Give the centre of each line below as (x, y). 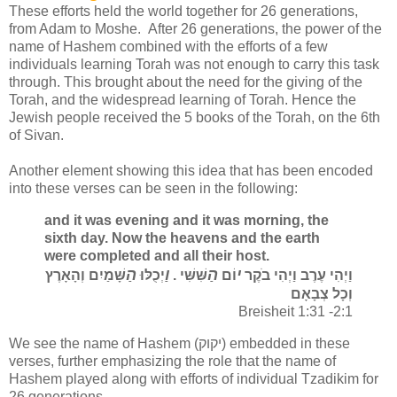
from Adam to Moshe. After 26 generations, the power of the (195, 29)
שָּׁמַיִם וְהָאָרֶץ (86, 276)
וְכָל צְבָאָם (322, 294)
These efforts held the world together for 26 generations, (183, 12)
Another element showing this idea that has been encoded (191, 171)
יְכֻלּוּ (151, 276)
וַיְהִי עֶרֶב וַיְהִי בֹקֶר (297, 276)
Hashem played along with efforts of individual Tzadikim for (194, 379)
